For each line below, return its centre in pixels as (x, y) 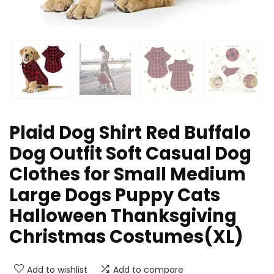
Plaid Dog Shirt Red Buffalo (130, 133)
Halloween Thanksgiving (123, 216)
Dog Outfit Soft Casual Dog (130, 154)
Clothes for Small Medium (128, 175)
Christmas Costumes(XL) (126, 237)
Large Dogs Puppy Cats (115, 195)
